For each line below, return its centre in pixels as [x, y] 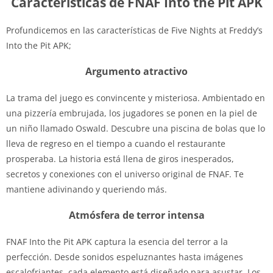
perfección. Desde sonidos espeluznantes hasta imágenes [125, 257]
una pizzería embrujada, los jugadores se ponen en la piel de [132, 113]
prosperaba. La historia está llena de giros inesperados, [120, 158]
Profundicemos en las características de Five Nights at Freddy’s [134, 30]
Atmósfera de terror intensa [136, 215]
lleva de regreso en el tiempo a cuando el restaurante [116, 143]
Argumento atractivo [136, 71]
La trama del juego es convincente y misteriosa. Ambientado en [136, 97]
